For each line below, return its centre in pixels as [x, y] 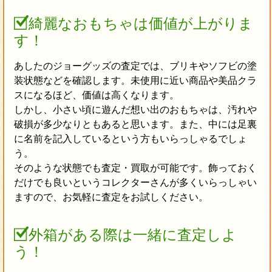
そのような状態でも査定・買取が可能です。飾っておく [135, 168]
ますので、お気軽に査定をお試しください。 [111, 197]
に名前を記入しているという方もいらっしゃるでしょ [130, 139]
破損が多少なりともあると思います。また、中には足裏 [135, 124]
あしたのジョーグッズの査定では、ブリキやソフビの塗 [135, 66]
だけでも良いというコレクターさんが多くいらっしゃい [135, 183]
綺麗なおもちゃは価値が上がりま [141, 24]
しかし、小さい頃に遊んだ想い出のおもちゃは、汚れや [135, 110]
